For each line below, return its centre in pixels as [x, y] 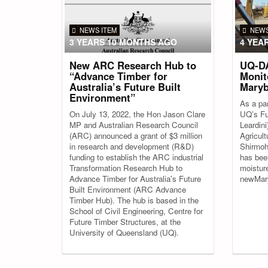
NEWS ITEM [98, 30]
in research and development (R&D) [132, 146]
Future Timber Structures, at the [125, 222]
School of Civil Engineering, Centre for [136, 211]
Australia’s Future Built [125, 87]
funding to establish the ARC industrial [136, 157]
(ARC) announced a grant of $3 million [136, 135]
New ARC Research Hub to [133, 65]
